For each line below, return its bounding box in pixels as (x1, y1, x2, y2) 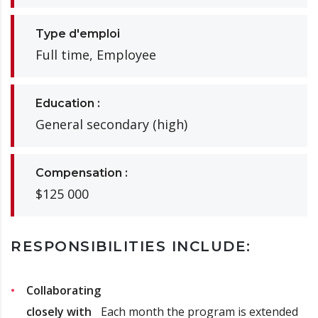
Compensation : (35, 165, 128, 180)
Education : (35, 96, 100, 110)
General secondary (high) (35, 115, 187, 133)
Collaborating (26, 282, 101, 298)
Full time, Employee (35, 45, 156, 63)
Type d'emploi (35, 26, 120, 40)
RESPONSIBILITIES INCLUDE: (11, 237, 251, 255)
